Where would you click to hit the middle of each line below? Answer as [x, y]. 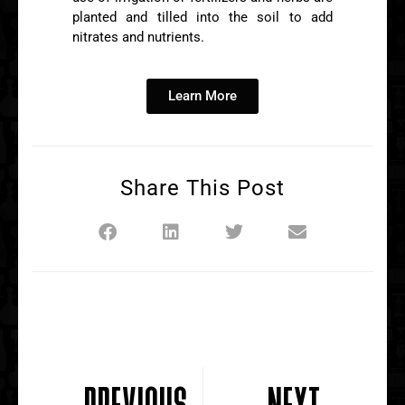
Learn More [202, 95]
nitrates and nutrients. [138, 38]
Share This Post [202, 188]
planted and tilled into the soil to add [202, 18]
